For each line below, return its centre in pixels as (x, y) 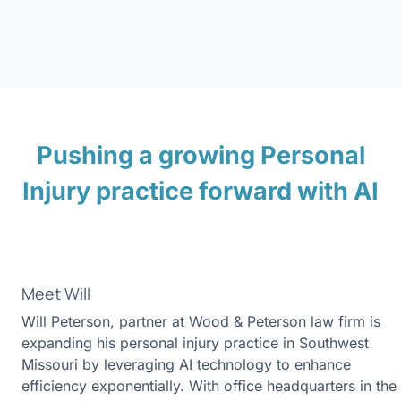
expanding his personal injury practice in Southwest (195, 343)
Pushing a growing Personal (200, 156)
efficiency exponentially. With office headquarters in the (209, 386)
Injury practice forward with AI (200, 192)
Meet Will (56, 294)
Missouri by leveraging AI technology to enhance (186, 365)
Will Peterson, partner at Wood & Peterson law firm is (201, 322)
